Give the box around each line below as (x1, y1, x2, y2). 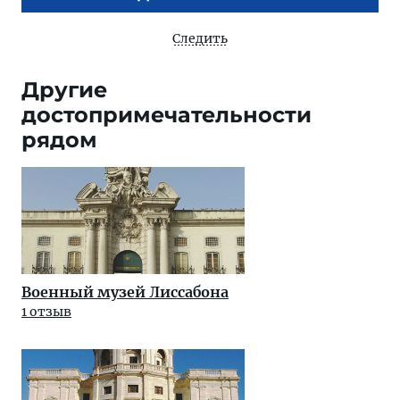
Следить (172, 29, 228, 46)
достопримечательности (21, 101, 312, 128)
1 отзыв (21, 303, 71, 320)
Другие (21, 76, 107, 103)
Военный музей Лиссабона (21, 282, 229, 301)
